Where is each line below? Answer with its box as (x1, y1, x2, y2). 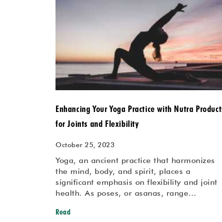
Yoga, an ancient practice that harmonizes (55, 156, 215, 166)
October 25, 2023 (55, 141, 114, 149)
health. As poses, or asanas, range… (55, 188, 197, 198)
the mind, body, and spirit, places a (55, 166, 190, 176)
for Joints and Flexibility (55, 118, 139, 129)
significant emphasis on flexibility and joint (55, 177, 218, 187)
